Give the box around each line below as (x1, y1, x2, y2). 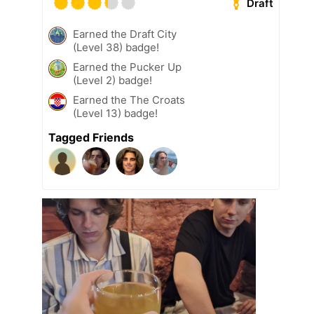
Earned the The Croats (73, 93, 185, 107)
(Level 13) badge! (73, 107, 158, 121)
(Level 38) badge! (73, 41, 159, 55)
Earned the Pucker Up (73, 60, 182, 74)
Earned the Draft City (73, 27, 177, 41)
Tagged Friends (48, 130, 134, 145)
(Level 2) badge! (73, 74, 152, 88)
